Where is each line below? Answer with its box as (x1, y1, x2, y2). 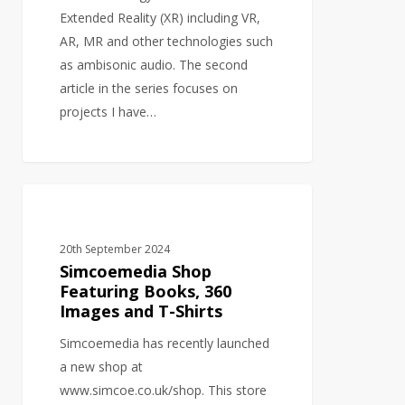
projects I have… (60, 102, 157, 120)
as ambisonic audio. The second (60, 55, 249, 73)
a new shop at (60, 358, 144, 376)
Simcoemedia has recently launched (60, 334, 270, 353)
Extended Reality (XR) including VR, (60, 8, 261, 26)
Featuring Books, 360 (60, 280, 232, 303)
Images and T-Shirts (60, 300, 223, 323)
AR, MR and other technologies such (60, 32, 274, 50)
